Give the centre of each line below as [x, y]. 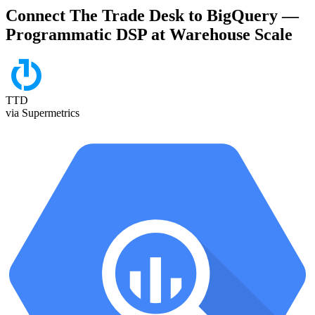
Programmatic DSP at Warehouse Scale [149, 35]
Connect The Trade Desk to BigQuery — [152, 16]
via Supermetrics [43, 113]
